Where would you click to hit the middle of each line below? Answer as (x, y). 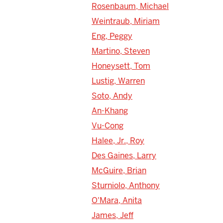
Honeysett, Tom (121, 66)
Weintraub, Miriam (126, 21)
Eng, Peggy (112, 36)
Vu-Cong (108, 125)
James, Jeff (112, 215)
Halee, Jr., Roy (118, 140)
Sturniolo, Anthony (126, 185)
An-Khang (110, 111)
